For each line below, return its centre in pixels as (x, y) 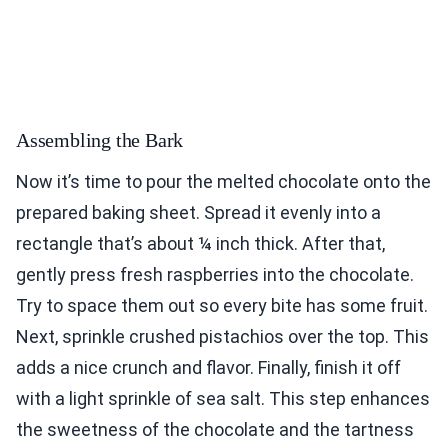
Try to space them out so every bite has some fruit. (222, 306)
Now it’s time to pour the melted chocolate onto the (223, 182)
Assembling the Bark (100, 140)
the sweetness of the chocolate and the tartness (215, 430)
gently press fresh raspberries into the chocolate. (215, 275)
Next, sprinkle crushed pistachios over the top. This (222, 337)
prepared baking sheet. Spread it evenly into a (198, 213)
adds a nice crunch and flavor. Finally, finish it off (208, 368)
